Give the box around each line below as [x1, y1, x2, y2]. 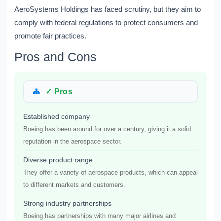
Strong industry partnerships [23, 199, 111, 207]
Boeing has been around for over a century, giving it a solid [23, 125, 191, 133]
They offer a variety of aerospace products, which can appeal [23, 169, 198, 176]
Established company [23, 112, 90, 120]
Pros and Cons [14, 50, 97, 64]
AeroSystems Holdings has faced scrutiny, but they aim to [14, 5, 201, 13]
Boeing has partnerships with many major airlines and [23, 212, 176, 220]
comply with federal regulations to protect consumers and [14, 18, 198, 27]
